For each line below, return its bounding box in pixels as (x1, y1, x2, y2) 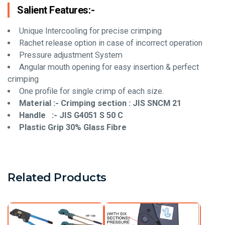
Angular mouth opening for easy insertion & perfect (19, 62, 199, 72)
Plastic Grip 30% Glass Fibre (19, 123, 127, 132)
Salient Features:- (17, 4, 95, 16)
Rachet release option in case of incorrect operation (19, 38, 202, 48)
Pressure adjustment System (19, 50, 123, 60)
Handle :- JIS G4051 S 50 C (19, 110, 123, 120)
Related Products (8, 171, 106, 184)
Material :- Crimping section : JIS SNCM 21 (19, 98, 181, 108)
